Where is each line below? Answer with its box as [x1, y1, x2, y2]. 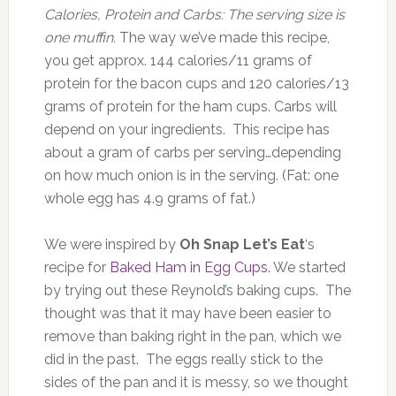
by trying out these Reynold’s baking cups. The [43, 282, 351, 300]
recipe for [43, 259, 110, 277]
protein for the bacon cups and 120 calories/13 [43, 75, 349, 93]
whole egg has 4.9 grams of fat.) [43, 190, 255, 208]
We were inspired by [43, 236, 179, 254]
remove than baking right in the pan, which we [43, 328, 341, 346]
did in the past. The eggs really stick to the [43, 351, 323, 369]
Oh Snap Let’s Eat [179, 236, 305, 254]
